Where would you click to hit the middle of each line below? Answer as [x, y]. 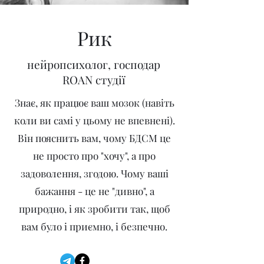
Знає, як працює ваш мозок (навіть [94, 103]
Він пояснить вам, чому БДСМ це [94, 138]
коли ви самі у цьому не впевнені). [94, 121]
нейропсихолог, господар [94, 65]
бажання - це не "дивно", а [94, 191]
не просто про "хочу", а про [94, 156]
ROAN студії [94, 80]
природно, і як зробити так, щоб [94, 209]
